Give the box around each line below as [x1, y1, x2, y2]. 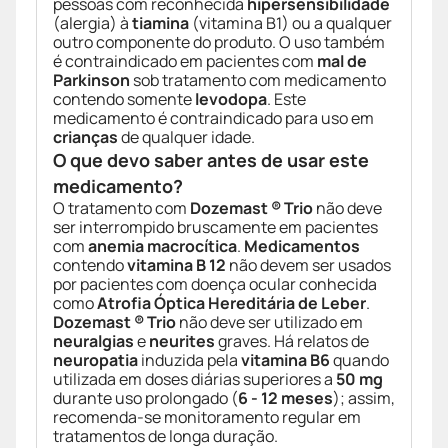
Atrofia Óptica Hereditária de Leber [97, 292, 366, 315]
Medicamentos [244, 235, 360, 258]
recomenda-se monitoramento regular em [53, 406, 361, 429]
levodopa [195, 88, 267, 111]
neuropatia [53, 349, 138, 372]
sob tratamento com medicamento [130, 69, 386, 92]
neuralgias [53, 330, 134, 353]
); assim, [333, 387, 395, 410]
